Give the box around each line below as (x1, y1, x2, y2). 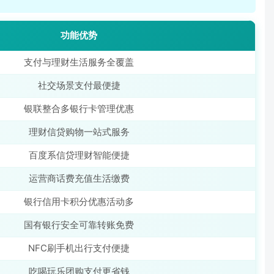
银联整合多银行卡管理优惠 (24, 103, 134, 114)
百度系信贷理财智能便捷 (28, 149, 130, 161)
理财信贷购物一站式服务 (28, 126, 130, 138)
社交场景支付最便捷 (37, 80, 120, 91)
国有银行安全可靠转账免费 (24, 219, 134, 231)
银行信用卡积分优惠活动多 (24, 196, 134, 207)
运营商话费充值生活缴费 (28, 172, 130, 184)
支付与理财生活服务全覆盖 (24, 56, 134, 68)
